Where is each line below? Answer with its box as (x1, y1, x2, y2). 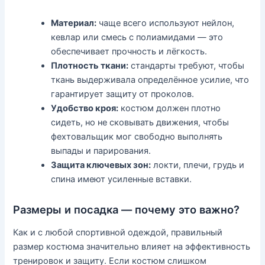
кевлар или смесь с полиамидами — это (51, 32, 224, 43)
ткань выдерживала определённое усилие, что (51, 75, 250, 86)
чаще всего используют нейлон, (96, 18, 235, 29)
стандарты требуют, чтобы (128, 60, 245, 72)
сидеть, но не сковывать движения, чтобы (51, 117, 230, 128)
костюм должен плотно (118, 103, 221, 114)
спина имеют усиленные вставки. (51, 174, 192, 185)
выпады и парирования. (51, 146, 151, 157)
